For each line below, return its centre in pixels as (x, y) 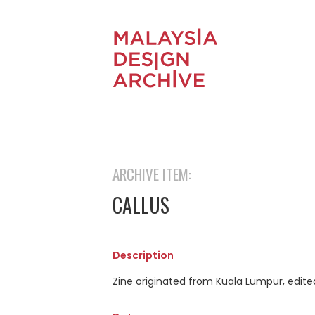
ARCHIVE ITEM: (152, 174)
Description (143, 255)
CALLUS (141, 205)
